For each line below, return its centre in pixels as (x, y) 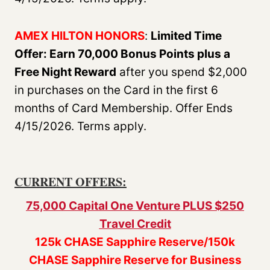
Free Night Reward (65, 72)
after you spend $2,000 (182, 72)
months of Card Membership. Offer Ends (124, 108)
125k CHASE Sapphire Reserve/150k (135, 242)
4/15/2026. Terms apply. (80, 126)
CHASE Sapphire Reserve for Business (135, 260)
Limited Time (186, 36)
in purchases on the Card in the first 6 (116, 90)
